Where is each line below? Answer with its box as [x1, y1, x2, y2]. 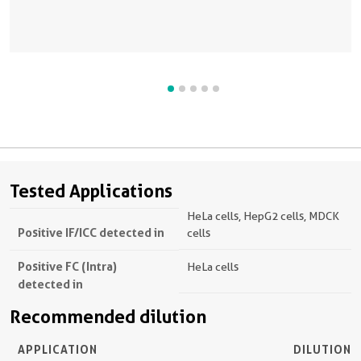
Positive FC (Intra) [18, 258, 117, 274]
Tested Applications [10, 180, 172, 201]
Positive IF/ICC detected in [18, 224, 164, 240]
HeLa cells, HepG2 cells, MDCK [187, 209, 339, 222]
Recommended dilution [10, 305, 206, 327]
